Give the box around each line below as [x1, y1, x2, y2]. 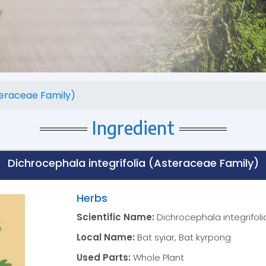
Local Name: [77, 231, 135, 244]
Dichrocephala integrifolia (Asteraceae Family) [7, 156, 259, 171]
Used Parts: [77, 251, 131, 264]
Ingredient [91, 116, 175, 140]
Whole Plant [131, 251, 185, 264]
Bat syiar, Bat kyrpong [135, 231, 232, 244]
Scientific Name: [77, 211, 155, 224]
